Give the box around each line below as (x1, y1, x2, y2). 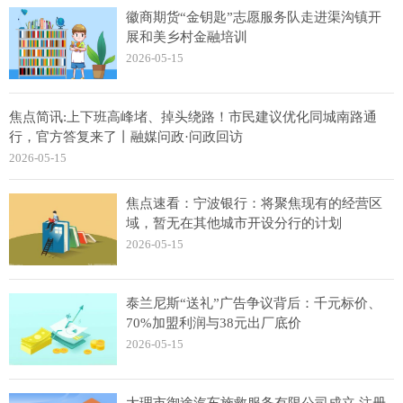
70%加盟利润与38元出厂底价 (126, 316, 301, 330)
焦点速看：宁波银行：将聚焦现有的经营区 (126, 196, 382, 210)
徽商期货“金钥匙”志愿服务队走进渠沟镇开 (126, 10, 381, 24)
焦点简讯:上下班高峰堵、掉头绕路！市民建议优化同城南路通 (9, 110, 377, 124)
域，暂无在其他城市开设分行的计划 (126, 216, 342, 230)
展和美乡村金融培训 (126, 30, 247, 44)
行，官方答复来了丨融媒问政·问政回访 (9, 130, 243, 144)
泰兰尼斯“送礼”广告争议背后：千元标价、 (126, 296, 381, 310)
